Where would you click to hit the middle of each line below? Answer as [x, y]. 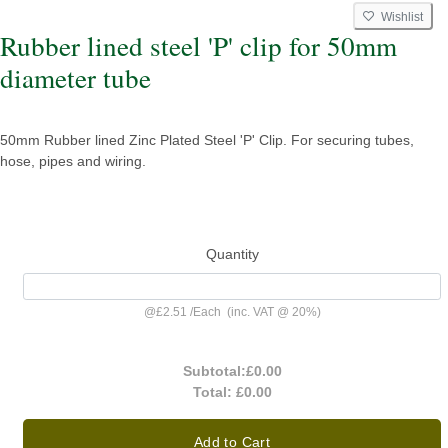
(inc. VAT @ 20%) [270, 312]
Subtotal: [214, 371]
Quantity [232, 254]
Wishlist [399, 17]
